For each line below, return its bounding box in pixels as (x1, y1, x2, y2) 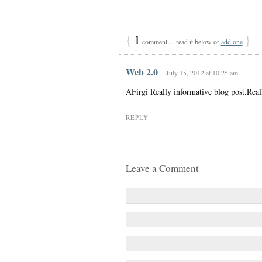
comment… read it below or (140, 36, 221, 46)
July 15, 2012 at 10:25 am (166, 67, 238, 77)
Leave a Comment (125, 161, 199, 175)
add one (220, 36, 243, 46)
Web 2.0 (125, 64, 158, 78)
